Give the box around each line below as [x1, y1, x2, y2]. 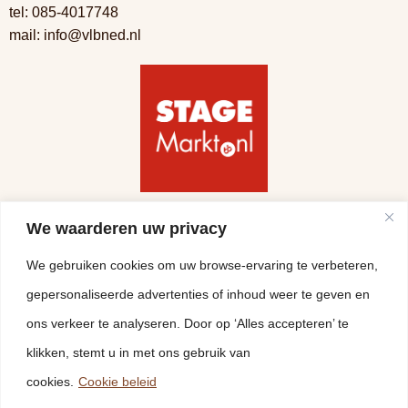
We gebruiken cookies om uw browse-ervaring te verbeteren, [26, 257, 378, 272]
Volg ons [9, 211, 77, 230]
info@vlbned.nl [44, 27, 141, 44]
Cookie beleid [78, 373, 157, 389]
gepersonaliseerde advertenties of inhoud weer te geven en [26, 286, 370, 301]
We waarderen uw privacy [26, 219, 227, 238]
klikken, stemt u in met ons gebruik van [26, 344, 250, 360]
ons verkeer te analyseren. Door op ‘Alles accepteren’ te [26, 315, 349, 331]
